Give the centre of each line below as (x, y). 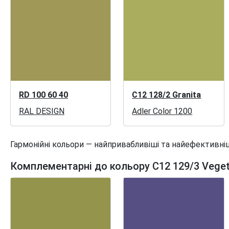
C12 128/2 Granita (167, 95)
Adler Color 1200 (162, 111)
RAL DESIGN (42, 111)
